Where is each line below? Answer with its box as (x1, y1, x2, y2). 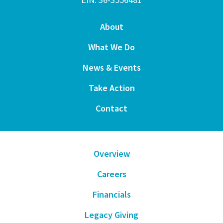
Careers (97, 168, 126, 180)
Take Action (88, 82, 135, 94)
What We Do (88, 41, 135, 53)
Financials (92, 189, 131, 201)
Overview (93, 148, 130, 160)
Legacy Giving (85, 209, 138, 221)
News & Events (82, 62, 141, 74)
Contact (96, 103, 127, 114)
